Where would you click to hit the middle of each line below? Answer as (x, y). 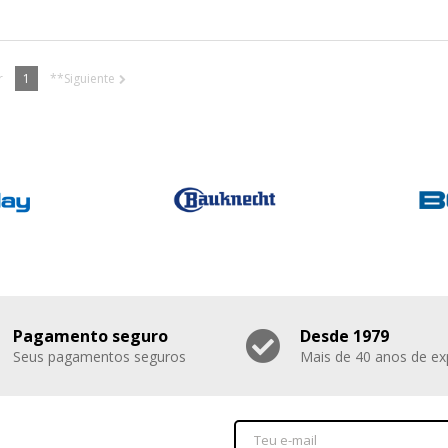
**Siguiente (82, 78)
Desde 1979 (344, 336)
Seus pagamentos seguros (99, 357)
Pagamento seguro (90, 336)
